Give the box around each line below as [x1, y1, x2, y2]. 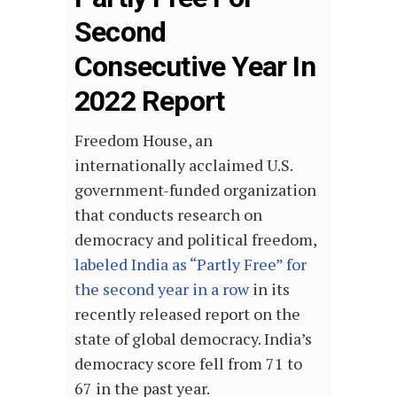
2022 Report [74, 84, 225, 118]
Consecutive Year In [74, 50, 315, 83]
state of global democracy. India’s [74, 328, 312, 349]
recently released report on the [74, 303, 300, 324]
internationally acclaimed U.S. [74, 154, 292, 175]
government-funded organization [74, 179, 316, 200]
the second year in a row [74, 278, 249, 300]
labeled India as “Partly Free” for [74, 253, 307, 275]
